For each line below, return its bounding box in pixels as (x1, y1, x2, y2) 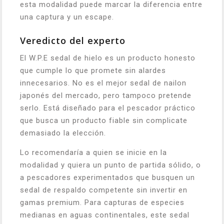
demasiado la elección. (20, 128, 106, 137)
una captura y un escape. (20, 12, 114, 21)
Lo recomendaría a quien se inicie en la (20, 148, 167, 157)
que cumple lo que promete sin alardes (20, 66, 166, 75)
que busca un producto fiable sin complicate (20, 116, 187, 125)
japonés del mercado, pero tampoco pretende (20, 91, 191, 100)
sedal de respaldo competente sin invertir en (20, 185, 187, 194)
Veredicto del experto (20, 34, 125, 46)
